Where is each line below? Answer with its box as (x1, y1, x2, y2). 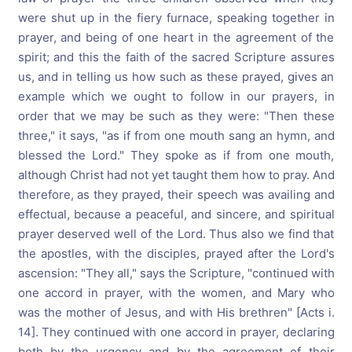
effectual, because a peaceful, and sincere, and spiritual (17, 207, 335, 222)
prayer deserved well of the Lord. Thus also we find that (17, 226, 335, 241)
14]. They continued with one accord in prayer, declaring (17, 324, 335, 339)
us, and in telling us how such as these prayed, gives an (17, 69, 335, 84)
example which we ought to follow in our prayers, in (17, 89, 335, 104)
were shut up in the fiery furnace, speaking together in (17, 10, 335, 25)
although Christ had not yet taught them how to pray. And (17, 167, 335, 182)
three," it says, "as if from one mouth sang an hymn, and (17, 128, 335, 143)
